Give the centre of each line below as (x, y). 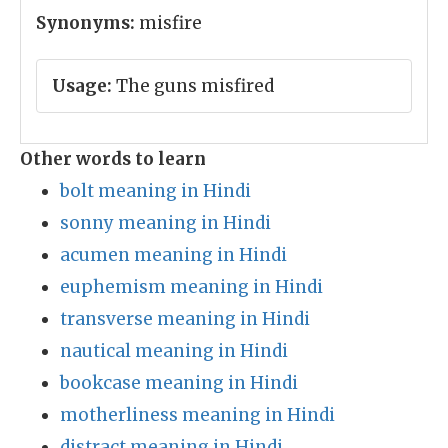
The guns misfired (193, 86)
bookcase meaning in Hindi (179, 383)
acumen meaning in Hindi (173, 255)
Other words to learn (113, 159)
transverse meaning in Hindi (185, 319)
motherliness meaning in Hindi (197, 415)
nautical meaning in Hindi (174, 351)
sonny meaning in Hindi (165, 223)
